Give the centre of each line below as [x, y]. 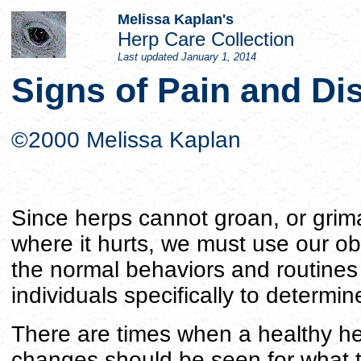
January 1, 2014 [219, 57]
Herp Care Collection [206, 39]
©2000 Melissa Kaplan [126, 140]
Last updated [149, 57]
